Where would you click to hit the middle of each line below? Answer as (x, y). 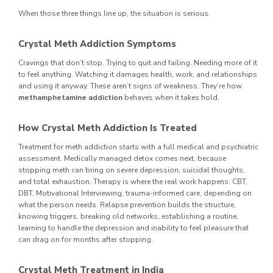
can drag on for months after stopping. (86, 239)
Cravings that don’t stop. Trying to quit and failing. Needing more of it (138, 62)
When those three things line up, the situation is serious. (114, 13)
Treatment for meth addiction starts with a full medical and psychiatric (138, 147)
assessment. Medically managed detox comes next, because (122, 158)
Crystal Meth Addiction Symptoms (97, 44)
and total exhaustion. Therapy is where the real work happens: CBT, (133, 181)
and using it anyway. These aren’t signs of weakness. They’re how (130, 86)
